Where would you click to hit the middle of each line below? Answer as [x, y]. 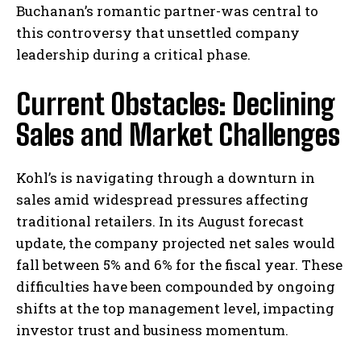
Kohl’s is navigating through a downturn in [166, 178]
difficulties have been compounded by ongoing [176, 287]
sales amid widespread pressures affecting [162, 200]
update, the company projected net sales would [176, 243]
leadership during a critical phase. [133, 55]
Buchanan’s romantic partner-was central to [167, 11]
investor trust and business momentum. [152, 330]
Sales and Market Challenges [178, 135]
